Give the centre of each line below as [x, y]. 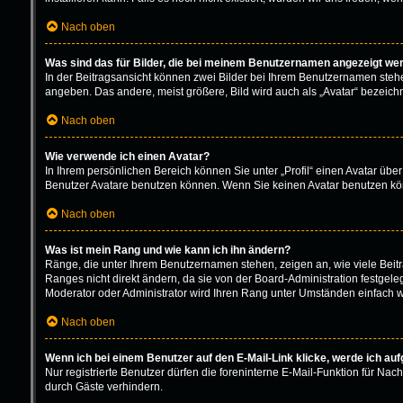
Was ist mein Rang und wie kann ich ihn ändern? [167, 250]
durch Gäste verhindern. [103, 386]
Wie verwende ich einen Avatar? [127, 156]
